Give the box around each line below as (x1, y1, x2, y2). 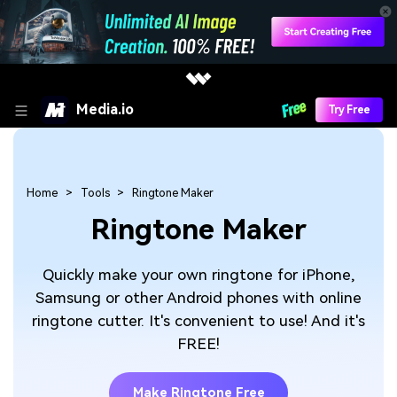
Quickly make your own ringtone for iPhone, (43, 265, 354, 284)
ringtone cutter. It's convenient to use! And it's (32, 311, 365, 330)
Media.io (76, 100, 134, 118)
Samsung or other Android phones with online (35, 288, 362, 307)
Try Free (327, 103, 370, 116)
